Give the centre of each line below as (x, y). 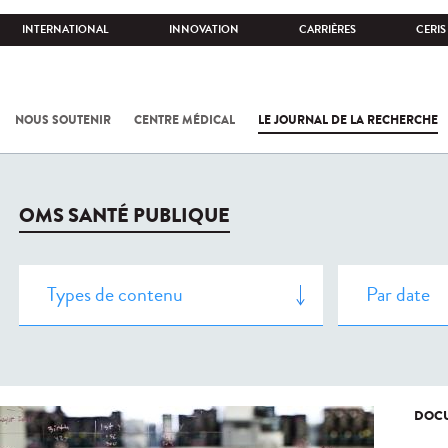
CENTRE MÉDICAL (184, 120)
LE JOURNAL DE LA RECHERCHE (348, 120)
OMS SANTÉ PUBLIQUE (124, 215)
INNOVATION (204, 29)
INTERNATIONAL (65, 29)
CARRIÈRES (327, 29)
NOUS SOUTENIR (63, 120)
